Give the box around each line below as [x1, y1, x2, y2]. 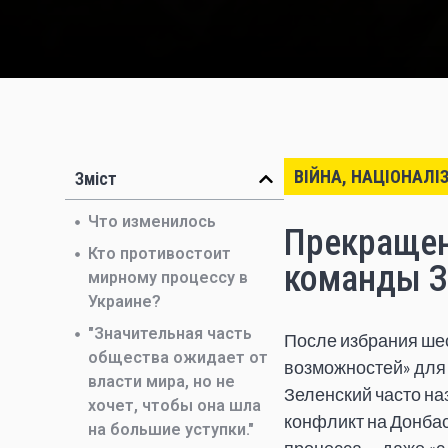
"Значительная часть [88, 324, 252, 343]
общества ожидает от [88, 348, 268, 367]
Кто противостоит [88, 244, 231, 263]
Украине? [88, 292, 161, 311]
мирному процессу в [88, 268, 248, 287]
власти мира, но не [88, 372, 235, 391]
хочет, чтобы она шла [88, 396, 261, 415]
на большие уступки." [88, 420, 254, 439]
